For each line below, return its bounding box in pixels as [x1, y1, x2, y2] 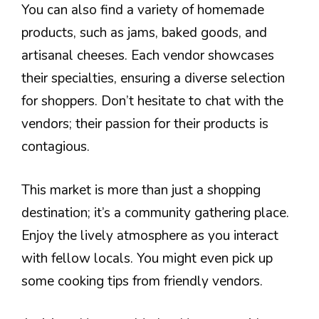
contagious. [21, 137, 90, 156]
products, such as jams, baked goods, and [21, 23, 267, 42]
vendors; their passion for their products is [21, 115, 268, 133]
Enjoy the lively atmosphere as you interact [21, 226, 278, 245]
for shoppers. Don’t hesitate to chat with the [21, 92, 283, 110]
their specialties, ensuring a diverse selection [21, 69, 285, 88]
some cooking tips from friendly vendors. [21, 271, 263, 291]
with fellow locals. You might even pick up [21, 249, 273, 268]
